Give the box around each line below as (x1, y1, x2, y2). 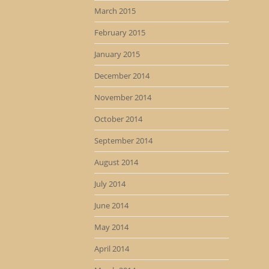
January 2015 (94, 49, 140, 59)
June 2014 (94, 200, 128, 211)
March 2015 (94, 5, 136, 16)
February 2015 (94, 27, 145, 38)
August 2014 (94, 157, 138, 168)
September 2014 (94, 135, 153, 146)
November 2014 (94, 92, 151, 103)
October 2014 (94, 113, 142, 124)
